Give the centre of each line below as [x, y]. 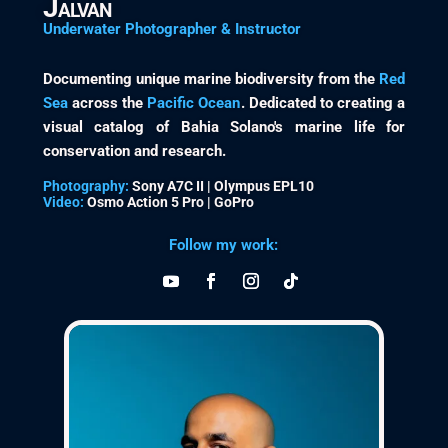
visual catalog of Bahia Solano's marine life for [224, 127]
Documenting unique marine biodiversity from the [211, 79]
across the [107, 103]
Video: [63, 202]
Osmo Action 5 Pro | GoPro [168, 202]
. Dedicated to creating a [323, 103]
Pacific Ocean [194, 103]
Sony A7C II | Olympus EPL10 [221, 186]
